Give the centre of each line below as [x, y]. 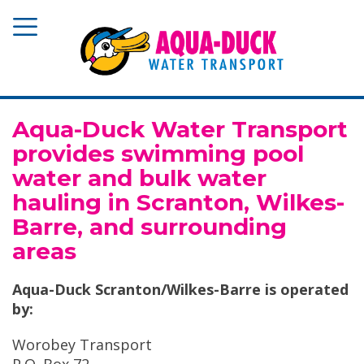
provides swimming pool [158, 154]
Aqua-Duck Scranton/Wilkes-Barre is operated [180, 290]
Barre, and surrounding [149, 227]
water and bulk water [139, 178]
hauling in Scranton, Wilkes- [178, 203]
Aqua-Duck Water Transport [180, 130]
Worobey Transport [82, 345]
